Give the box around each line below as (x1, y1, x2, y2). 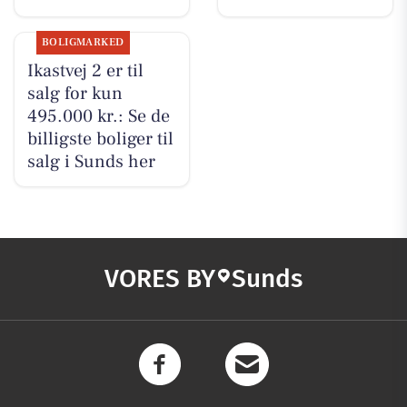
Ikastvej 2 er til (26, 59, 144, 84)
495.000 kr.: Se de (26, 104, 170, 129)
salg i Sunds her (26, 150, 155, 174)
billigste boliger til (26, 127, 174, 152)
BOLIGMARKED (41, 35, 124, 50)
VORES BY (104, 263, 215, 293)
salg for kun (26, 82, 123, 106)
